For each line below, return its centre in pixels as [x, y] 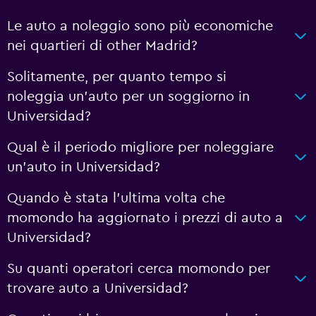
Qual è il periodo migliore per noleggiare [140, 147]
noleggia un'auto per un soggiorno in [128, 97]
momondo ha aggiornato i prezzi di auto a [145, 218]
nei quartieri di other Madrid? [102, 46]
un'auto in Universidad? [84, 167]
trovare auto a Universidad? [98, 288]
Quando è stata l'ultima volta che [116, 198]
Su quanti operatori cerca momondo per [139, 269]
